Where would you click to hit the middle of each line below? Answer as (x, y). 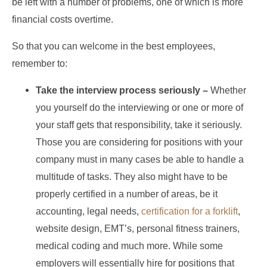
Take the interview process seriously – (122, 90)
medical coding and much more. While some (129, 246)
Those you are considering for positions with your (139, 142)
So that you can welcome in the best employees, (114, 46)
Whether (227, 90)
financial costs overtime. (63, 19)
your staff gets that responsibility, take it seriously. (139, 125)
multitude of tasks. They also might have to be (132, 176)
